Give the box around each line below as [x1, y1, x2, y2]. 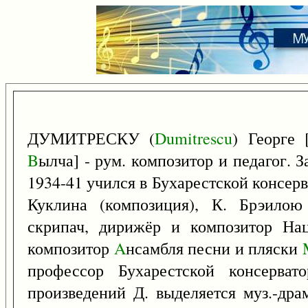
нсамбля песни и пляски [125, 237, 302, 259]
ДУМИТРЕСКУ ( [27, 127, 155, 149]
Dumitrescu [155, 127, 233, 149]
